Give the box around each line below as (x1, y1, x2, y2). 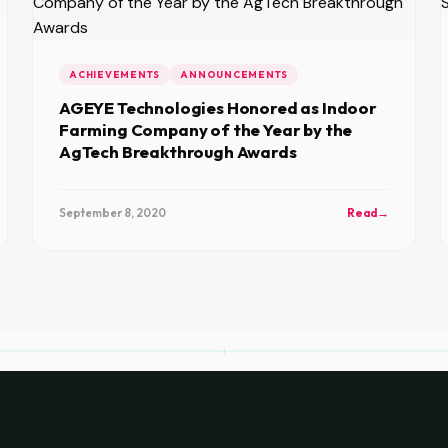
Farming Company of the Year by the (59, 119, 353, 140)
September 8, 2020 (59, 205, 166, 220)
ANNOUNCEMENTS (180, 68, 289, 80)
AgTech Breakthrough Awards (59, 141, 297, 162)
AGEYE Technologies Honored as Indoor (59, 97, 377, 118)
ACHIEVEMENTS (69, 68, 161, 80)
